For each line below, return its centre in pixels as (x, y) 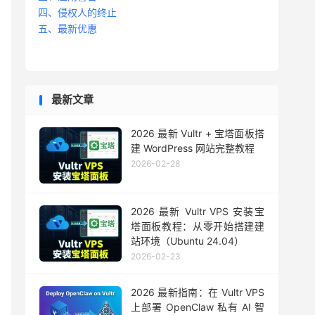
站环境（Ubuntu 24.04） (187, 240)
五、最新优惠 (67, 28)
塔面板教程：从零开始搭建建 (198, 226)
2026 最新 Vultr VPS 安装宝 (198, 211)
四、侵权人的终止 (77, 12)
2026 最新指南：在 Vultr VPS (198, 292)
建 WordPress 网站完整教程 (193, 148)
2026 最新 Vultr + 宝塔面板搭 (198, 133)
